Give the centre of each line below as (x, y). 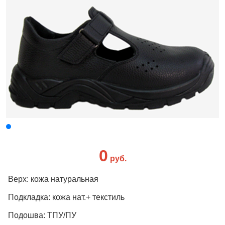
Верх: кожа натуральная (53, 179)
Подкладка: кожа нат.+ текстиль (66, 197)
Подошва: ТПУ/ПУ (42, 215)
